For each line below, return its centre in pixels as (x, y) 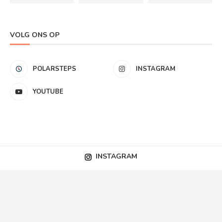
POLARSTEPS (55, 69)
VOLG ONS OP (35, 35)
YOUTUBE (48, 91)
